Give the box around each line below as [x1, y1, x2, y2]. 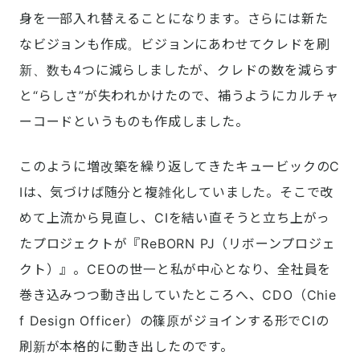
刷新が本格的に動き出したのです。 [19, 338, 234, 355]
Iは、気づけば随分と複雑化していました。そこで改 [19, 184, 334, 201]
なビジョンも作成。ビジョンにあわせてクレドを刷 [19, 36, 330, 53]
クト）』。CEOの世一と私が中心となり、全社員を [19, 261, 332, 278]
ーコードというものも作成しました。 [19, 113, 249, 130]
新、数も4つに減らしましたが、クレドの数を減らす [19, 62, 339, 79]
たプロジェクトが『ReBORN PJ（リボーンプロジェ [19, 235, 336, 252]
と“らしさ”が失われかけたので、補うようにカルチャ [19, 88, 339, 104]
